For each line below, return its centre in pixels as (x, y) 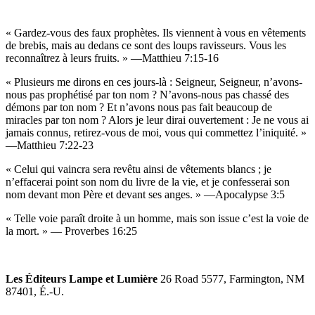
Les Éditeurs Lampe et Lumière (82, 279)
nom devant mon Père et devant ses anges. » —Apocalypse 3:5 (145, 195)
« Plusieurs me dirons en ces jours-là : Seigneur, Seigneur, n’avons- (154, 82)
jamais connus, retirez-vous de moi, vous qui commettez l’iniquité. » (156, 133)
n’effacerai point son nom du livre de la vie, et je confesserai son (148, 182)
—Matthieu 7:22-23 (50, 146)
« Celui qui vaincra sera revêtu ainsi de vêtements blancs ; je (139, 169)
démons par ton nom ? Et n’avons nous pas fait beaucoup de (139, 108)
